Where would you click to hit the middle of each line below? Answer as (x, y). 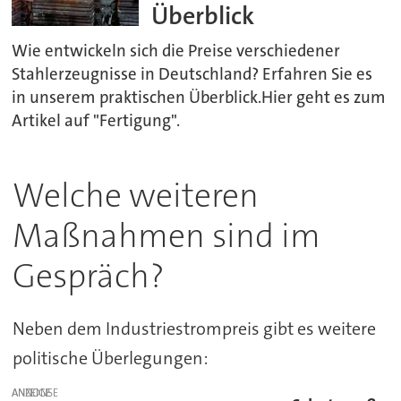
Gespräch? (88, 276)
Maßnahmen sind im (166, 235)
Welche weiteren (135, 195)
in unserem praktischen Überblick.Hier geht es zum (199, 97)
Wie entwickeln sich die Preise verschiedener (176, 51)
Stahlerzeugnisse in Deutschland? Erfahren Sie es (192, 74)
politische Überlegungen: (110, 358)
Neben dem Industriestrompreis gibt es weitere (194, 328)
